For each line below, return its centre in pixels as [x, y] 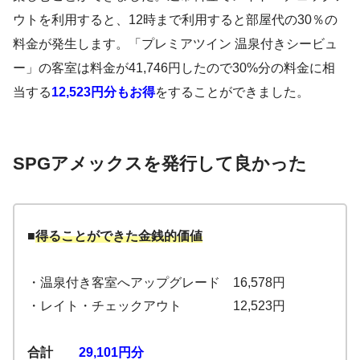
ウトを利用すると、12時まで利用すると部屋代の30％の [175, 19]
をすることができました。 [232, 92]
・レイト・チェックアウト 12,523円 [156, 305]
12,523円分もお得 [103, 92]
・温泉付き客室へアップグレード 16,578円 [156, 282]
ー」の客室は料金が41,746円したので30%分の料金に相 [174, 67]
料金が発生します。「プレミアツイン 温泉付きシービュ [175, 43]
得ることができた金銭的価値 [119, 235]
